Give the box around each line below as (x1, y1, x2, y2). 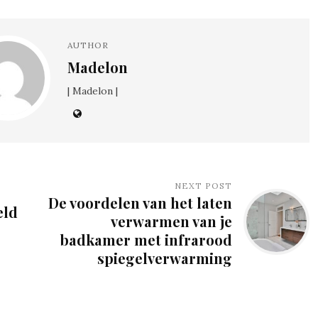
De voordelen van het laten (48, 192, 233, 212)
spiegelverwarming (97, 248, 233, 268)
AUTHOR (67, 40, 109, 51)
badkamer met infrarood (60, 229, 233, 249)
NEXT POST (175, 180, 233, 191)
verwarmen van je (111, 211, 233, 231)
